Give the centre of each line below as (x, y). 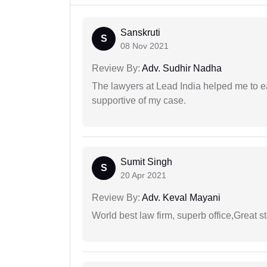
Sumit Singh (146, 162)
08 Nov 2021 (145, 46)
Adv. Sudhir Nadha (181, 69)
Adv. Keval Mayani (180, 198)
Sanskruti (140, 33)
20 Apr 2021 (143, 176)
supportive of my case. (139, 101)
